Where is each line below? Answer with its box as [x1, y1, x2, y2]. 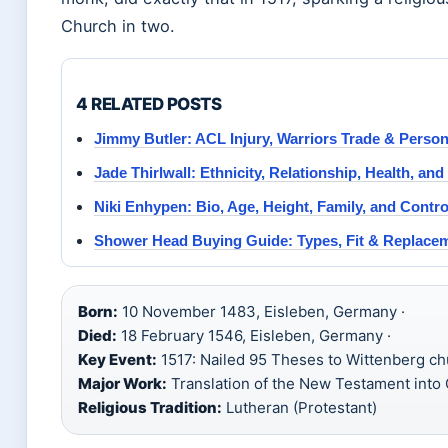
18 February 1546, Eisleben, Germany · [117, 326, 391, 345]
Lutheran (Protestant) [222, 398, 377, 417]
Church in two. [61, 16, 175, 36]
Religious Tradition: [78, 398, 222, 417]
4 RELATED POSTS [76, 94, 222, 114]
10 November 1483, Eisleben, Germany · [118, 302, 405, 321]
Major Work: [78, 374, 167, 393]
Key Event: [78, 350, 157, 369]
